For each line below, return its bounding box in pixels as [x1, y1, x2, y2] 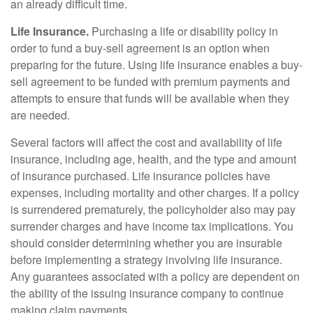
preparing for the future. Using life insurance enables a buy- [10, 57, 303, 73]
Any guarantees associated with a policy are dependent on [10, 268, 300, 284]
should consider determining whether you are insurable [10, 235, 282, 251]
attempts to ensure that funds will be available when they [10, 90, 289, 106]
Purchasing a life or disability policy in [89, 23, 278, 39]
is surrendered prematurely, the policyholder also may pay [10, 201, 296, 217]
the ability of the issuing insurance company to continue [10, 285, 284, 301]
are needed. [10, 107, 70, 123]
